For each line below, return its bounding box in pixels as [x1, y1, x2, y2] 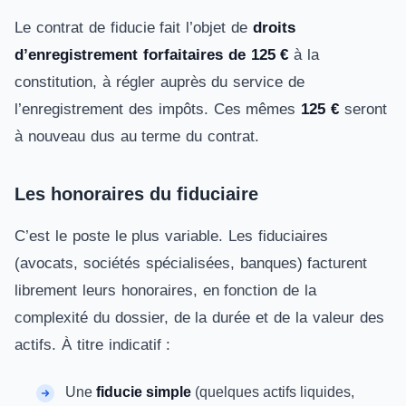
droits [252, 19, 295, 36]
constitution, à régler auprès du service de [14, 73, 305, 91]
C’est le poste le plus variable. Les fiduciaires [14, 227, 328, 245]
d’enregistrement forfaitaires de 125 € [14, 46, 289, 63]
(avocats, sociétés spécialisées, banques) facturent [14, 255, 368, 272]
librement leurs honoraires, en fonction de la [14, 282, 317, 299]
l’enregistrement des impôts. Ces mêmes [14, 101, 302, 118]
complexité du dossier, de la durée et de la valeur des [14, 309, 384, 326]
